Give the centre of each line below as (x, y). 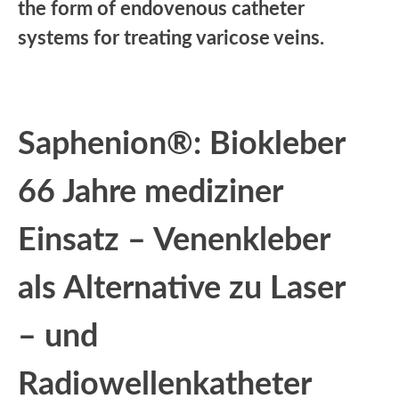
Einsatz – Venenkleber (174, 240)
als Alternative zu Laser (181, 288)
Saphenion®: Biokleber (181, 144)
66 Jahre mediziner (150, 192)
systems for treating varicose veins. (171, 38)
